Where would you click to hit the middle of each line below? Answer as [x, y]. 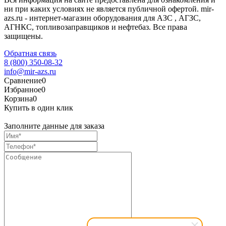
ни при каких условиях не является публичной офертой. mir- [109, 9]
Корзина [18, 98]
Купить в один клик [39, 107]
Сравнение [23, 80]
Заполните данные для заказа [54, 126]
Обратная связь [30, 53]
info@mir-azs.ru [30, 71]
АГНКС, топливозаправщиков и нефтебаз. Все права [96, 27]
